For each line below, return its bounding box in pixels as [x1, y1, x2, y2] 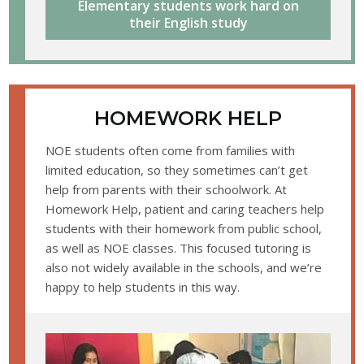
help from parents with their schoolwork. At [45, 181, 288, 198]
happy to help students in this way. [45, 279, 240, 296]
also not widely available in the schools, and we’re [45, 259, 323, 276]
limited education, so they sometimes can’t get [45, 162, 309, 179]
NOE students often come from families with [45, 142, 296, 159]
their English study [128, 14, 248, 32]
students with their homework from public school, [45, 220, 323, 237]
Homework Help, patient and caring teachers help [45, 201, 325, 218]
